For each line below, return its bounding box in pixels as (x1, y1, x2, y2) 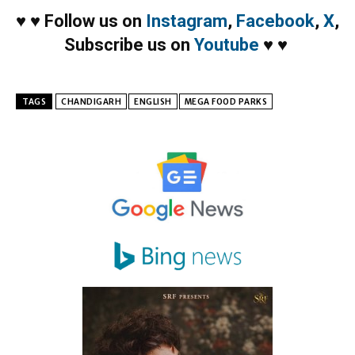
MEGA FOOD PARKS (184, 96, 267, 107)
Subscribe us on (63, 34, 194, 55)
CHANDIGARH (61, 96, 121, 107)
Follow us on (44, 10, 146, 31)
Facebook (236, 10, 315, 31)
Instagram (146, 10, 227, 31)
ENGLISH (134, 96, 172, 107)
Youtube (193, 34, 259, 55)
